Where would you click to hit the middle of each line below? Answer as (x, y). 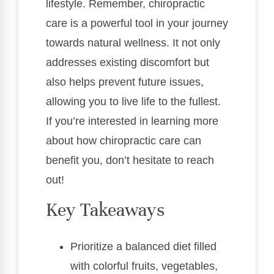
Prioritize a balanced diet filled (143, 246)
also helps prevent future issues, (125, 82)
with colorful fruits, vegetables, (144, 266)
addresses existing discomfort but (128, 63)
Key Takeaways (105, 210)
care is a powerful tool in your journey (137, 24)
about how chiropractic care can (124, 141)
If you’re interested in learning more (132, 121)
